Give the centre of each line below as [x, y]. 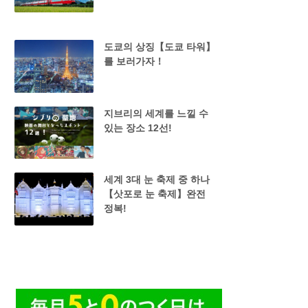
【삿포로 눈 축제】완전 [154, 194]
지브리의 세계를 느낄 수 [156, 113]
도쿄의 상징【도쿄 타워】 [159, 46]
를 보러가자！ [134, 61]
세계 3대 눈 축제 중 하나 [156, 180]
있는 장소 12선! [137, 128]
